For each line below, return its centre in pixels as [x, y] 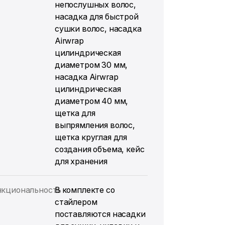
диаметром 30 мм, [91, 65]
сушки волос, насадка [98, 29]
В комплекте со [85, 190]
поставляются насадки [100, 214]
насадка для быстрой [96, 17]
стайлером [76, 202]
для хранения [81, 161]
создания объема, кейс [99, 149]
